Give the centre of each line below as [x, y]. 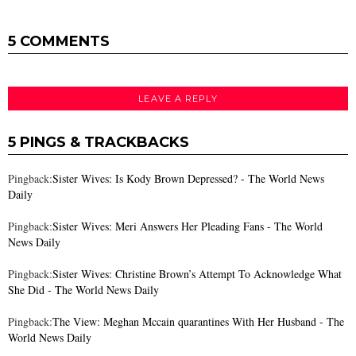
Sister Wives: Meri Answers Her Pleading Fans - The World [188, 226]
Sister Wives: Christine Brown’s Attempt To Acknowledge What [197, 274]
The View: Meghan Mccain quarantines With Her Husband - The [198, 322]
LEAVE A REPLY [178, 98]
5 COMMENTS [59, 41]
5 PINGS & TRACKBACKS [99, 143]
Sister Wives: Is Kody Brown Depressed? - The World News [188, 179]
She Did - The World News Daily [83, 290]
